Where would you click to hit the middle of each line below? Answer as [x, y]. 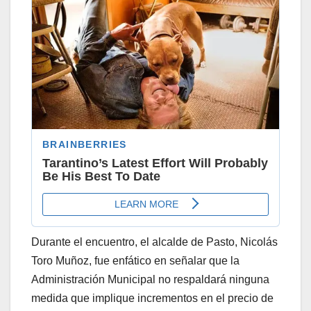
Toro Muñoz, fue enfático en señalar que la [135, 261]
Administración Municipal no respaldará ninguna [150, 280]
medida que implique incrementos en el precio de [152, 299]
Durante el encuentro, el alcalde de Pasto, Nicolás [154, 242]
